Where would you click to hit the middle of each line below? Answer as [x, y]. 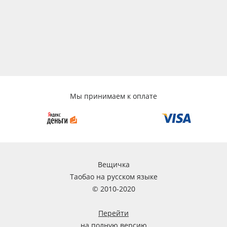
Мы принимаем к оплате [113, 96]
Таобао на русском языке [113, 177]
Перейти [113, 213]
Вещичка [113, 165]
